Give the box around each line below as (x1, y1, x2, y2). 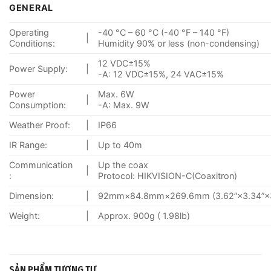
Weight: (9, 210, 40, 221)
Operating (9, 27, 49, 38)
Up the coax (98, 159, 149, 170)
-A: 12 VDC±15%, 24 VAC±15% (98, 68, 224, 79)
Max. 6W (98, 88, 135, 99)
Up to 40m (98, 139, 143, 150)
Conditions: (9, 38, 55, 48)
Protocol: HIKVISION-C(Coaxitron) (98, 170, 238, 181)
